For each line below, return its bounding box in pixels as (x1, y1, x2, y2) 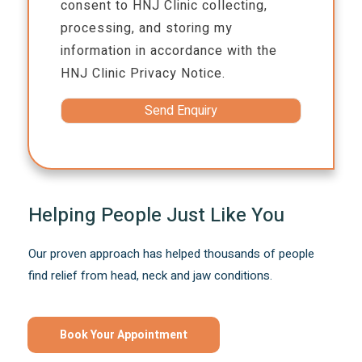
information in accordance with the (61, 41, 278, 61)
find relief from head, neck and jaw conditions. (28, 267, 273, 285)
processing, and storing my (61, 19, 234, 39)
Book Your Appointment (60, 326, 188, 344)
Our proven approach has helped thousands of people (28, 245, 315, 263)
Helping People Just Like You (28, 201, 285, 230)
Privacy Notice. (130, 64, 226, 84)
